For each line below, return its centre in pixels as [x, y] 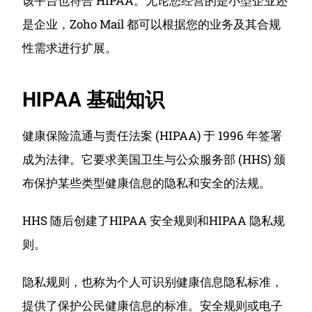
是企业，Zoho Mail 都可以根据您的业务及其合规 [152, 24]
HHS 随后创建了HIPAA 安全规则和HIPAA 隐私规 [154, 220]
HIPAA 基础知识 [93, 99]
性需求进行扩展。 [70, 48]
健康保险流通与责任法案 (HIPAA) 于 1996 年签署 [153, 135]
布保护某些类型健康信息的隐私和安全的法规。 [147, 183]
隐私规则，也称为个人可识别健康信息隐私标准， [153, 282]
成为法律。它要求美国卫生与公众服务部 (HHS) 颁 [154, 159]
